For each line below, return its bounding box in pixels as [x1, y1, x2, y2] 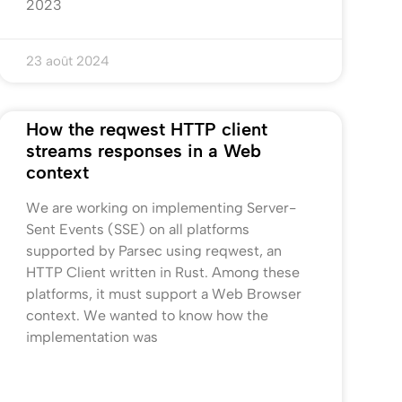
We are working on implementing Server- [25, 199, 296, 217]
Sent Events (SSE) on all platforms [25, 221, 249, 239]
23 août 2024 [25, 53, 109, 70]
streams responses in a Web [25, 140, 261, 162]
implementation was [25, 328, 158, 346]
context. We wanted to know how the [25, 307, 268, 325]
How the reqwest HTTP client [25, 118, 267, 141]
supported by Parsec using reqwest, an [25, 242, 282, 260]
